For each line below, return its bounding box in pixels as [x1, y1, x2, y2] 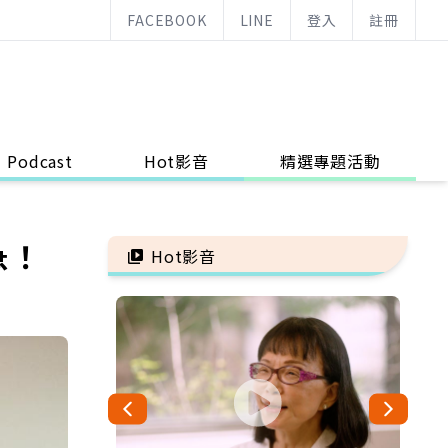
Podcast [7, 149, 73, 173]
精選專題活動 [279, 149, 381, 173]
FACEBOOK [127, 10, 207, 30]
